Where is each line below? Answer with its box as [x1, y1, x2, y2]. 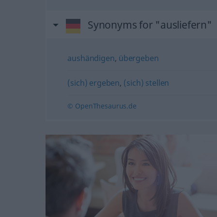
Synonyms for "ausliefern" [87, 17, 212, 31]
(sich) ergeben [67, 77, 120, 88]
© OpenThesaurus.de [67, 101, 137, 110]
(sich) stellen [124, 77, 170, 88]
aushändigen [67, 52, 115, 63]
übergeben [118, 52, 159, 63]
